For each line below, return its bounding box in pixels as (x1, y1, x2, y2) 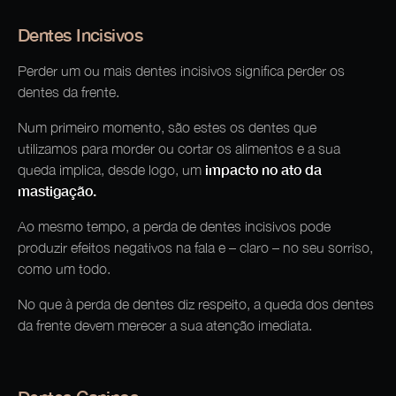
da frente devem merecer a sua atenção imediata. (18, 317, 316, 334)
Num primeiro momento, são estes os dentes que (18, 119, 316, 136)
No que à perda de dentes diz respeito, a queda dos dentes (18, 296, 374, 313)
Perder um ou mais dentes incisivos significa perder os (18, 63, 345, 80)
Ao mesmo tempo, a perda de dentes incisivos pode (18, 218, 331, 235)
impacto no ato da (205, 161, 322, 179)
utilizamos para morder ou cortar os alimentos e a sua (18, 141, 340, 157)
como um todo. (18, 261, 114, 278)
